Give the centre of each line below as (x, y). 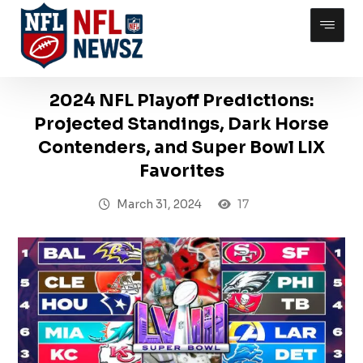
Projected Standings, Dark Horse (181, 124)
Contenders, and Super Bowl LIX (181, 147)
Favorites (181, 171)
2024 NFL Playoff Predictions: (181, 100)
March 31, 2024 (159, 204)
